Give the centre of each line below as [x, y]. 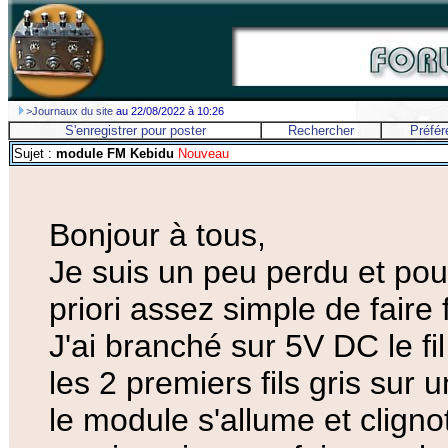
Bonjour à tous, [157, 235]
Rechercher [321, 130]
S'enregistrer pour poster [135, 130]
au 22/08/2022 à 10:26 [168, 111]
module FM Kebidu [115, 153]
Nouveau [201, 153]
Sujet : [35, 153]
